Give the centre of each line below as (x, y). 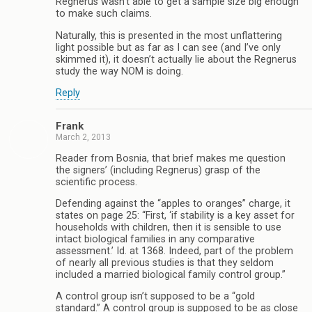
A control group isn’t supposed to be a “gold (155, 297)
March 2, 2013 (83, 138)
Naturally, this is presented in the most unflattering (169, 36)
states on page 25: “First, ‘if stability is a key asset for (175, 216)
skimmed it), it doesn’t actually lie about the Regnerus (176, 59)
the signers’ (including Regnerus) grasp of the (158, 170)
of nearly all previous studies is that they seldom (165, 263)
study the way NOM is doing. (119, 71)
